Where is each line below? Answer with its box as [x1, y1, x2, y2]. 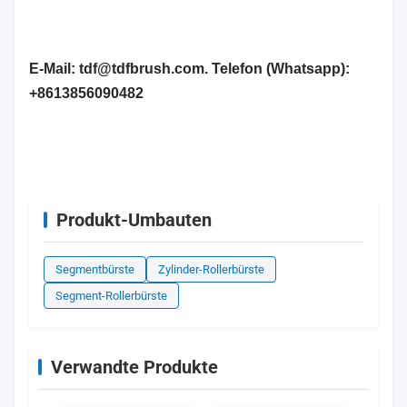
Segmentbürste [55, 263, 134, 277]
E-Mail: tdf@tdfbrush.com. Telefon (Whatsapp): [29, 61, 350, 77]
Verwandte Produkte [51, 356, 218, 379]
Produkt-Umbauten [56, 209, 212, 232]
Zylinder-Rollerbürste [158, 263, 264, 277]
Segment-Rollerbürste [55, 289, 167, 303]
